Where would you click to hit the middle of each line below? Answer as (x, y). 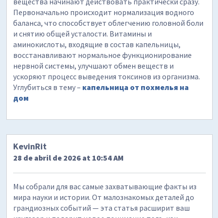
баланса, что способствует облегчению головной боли (109, 23)
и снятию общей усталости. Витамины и (83, 34)
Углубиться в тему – (48, 87)
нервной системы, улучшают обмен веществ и (94, 66)
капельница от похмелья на (136, 87)
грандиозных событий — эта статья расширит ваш (102, 208)
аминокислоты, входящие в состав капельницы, (97, 45)
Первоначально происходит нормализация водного (104, 12)
